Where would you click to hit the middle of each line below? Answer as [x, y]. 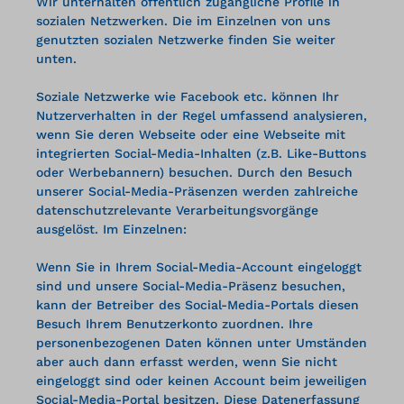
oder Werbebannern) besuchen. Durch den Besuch [194, 172]
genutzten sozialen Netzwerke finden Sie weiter [186, 39]
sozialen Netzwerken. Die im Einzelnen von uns [183, 20]
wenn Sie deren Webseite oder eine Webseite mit [191, 134]
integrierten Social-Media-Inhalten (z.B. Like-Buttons [201, 153]
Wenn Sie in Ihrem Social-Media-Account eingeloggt [199, 266]
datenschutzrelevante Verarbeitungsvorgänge [177, 210]
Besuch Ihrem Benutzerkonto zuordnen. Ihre [174, 323]
